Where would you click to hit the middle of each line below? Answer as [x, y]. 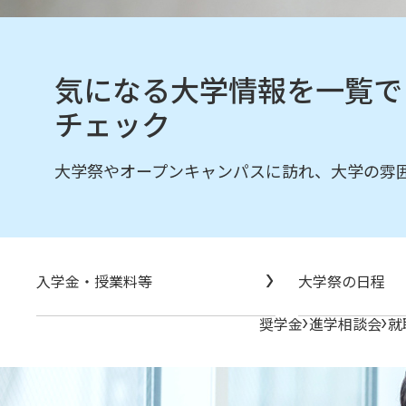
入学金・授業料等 [94, 281]
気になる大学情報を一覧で [228, 89]
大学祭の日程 [341, 281]
